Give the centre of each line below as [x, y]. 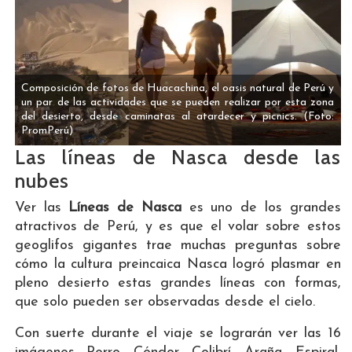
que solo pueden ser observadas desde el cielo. [165, 302]
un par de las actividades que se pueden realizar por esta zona [178, 103]
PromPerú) [48, 131]
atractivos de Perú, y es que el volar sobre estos [178, 227]
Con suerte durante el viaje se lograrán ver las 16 [178, 334]
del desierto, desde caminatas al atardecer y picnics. [163, 117]
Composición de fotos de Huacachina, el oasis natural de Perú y [178, 89]
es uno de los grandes [261, 208]
